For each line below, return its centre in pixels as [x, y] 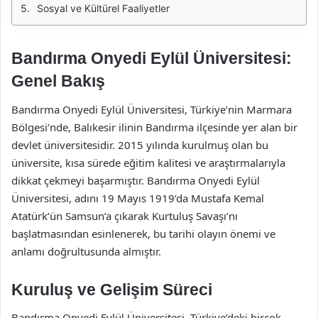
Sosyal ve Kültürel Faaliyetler [103, 8]
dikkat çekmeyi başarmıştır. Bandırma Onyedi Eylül [136, 180]
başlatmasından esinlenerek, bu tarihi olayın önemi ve [143, 233]
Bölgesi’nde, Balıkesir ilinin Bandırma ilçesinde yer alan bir [154, 127]
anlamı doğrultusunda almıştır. [86, 251]
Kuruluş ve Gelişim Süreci [112, 289]
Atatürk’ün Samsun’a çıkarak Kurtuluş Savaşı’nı [125, 215]
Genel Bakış [58, 81]
